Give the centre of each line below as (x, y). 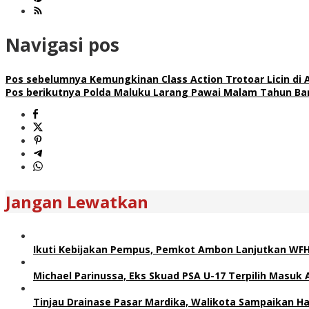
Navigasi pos (62, 45)
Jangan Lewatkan (77, 201)
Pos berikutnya (43, 92)
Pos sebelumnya (46, 79)
